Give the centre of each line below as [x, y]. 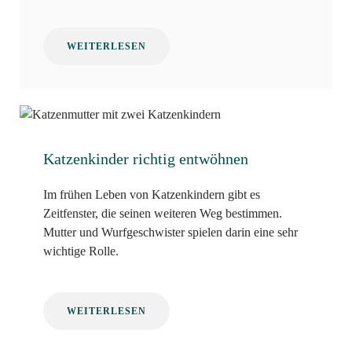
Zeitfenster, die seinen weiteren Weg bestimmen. [163, 214]
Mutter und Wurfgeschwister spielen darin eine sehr [170, 233]
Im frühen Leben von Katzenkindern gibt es [152, 195]
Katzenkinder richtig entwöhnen [146, 159]
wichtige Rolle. [81, 251]
